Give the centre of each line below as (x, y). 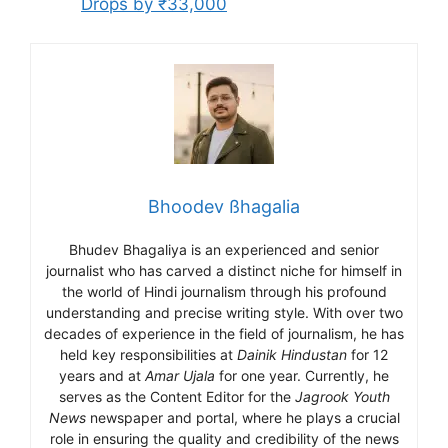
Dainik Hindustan (292, 354)
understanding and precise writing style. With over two (224, 312)
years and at (102, 375)
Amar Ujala (180, 375)
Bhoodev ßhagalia (224, 206)
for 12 (367, 354)
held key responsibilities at (148, 354)
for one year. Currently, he (302, 375)
